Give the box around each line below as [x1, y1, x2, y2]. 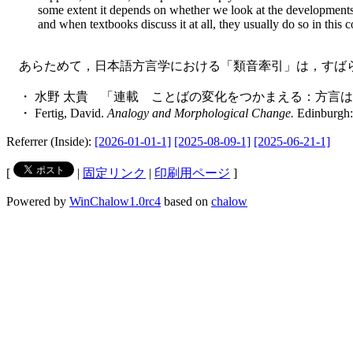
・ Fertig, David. [6, 106, 107, 120]
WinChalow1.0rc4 [69, 194, 161, 208]
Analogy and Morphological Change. [107, 106, 294, 120]
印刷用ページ [154, 165, 230, 180]
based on [161, 194, 211, 208]
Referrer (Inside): [6, 134, 95, 148]
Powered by [6, 194, 69, 208]
